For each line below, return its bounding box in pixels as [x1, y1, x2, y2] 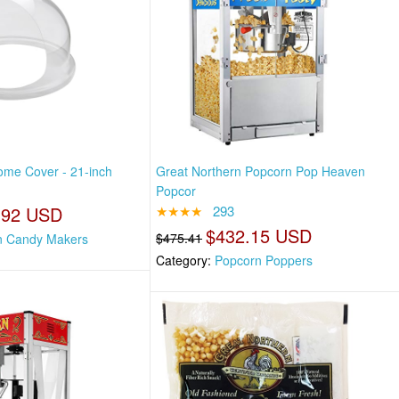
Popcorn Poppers [215, 251, 313, 270]
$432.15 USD [206, 223, 313, 249]
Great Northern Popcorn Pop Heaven [156, 162, 366, 181]
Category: [156, 251, 216, 270]
